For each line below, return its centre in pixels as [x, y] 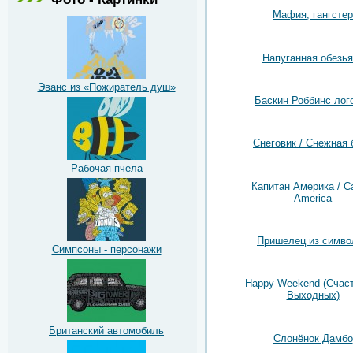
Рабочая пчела [106, 168]
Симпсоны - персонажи [106, 249]
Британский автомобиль [106, 330]
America [313, 198]
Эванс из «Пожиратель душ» [106, 87]
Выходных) [313, 295]
